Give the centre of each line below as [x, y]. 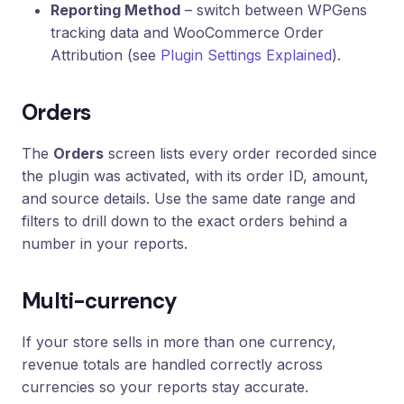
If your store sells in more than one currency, [179, 341]
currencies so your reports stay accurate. [165, 386]
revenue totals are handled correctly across [172, 364]
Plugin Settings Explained [246, 55]
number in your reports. [105, 243]
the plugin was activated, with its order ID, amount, [195, 175]
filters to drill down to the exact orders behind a [184, 220]
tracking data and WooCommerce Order [187, 32]
